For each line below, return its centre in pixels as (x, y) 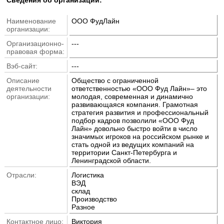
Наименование (31, 21)
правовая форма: (35, 51)
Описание (23, 80)
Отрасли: (21, 175)
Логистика (88, 175)
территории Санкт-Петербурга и (124, 152)
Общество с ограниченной (115, 80)
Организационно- (35, 43)
